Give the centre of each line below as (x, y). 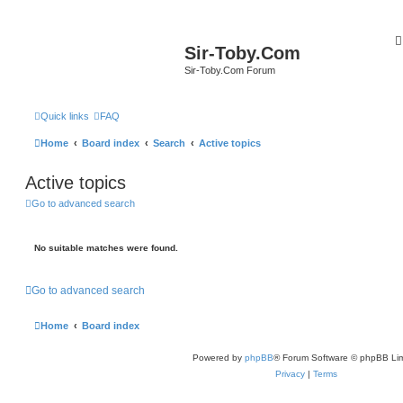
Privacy (290, 374)
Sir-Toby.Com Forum (230, 70)
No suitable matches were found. (106, 248)
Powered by (218, 358)
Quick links (65, 116)
